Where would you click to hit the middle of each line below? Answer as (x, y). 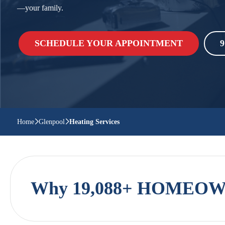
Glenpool (52, 122)
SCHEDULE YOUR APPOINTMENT (109, 43)
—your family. (40, 8)
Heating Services (94, 122)
